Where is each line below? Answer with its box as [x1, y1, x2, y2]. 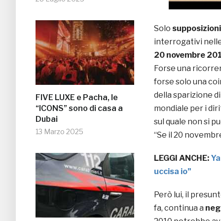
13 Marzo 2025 [36, 127, 83, 136]
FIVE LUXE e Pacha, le [36, 93, 118, 103]
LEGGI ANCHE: [154, 153, 211, 163]
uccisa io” [154, 167, 191, 177]
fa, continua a [154, 203, 205, 213]
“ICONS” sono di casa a [36, 104, 123, 113]
